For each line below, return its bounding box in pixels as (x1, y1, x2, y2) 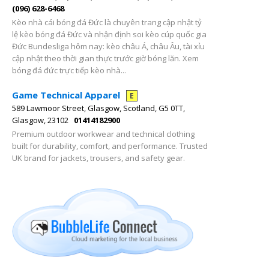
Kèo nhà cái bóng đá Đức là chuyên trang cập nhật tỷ (12, 17, 202, 28)
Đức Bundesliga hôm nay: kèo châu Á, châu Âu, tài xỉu (12, 41, 205, 52)
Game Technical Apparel (12, 89, 120, 101)
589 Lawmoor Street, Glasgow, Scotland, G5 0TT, (12, 103, 185, 113)
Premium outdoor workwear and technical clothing (12, 128, 195, 139)
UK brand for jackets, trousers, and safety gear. (12, 153, 185, 163)
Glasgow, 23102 (12, 115, 68, 125)
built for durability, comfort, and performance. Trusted (12, 141, 208, 151)
